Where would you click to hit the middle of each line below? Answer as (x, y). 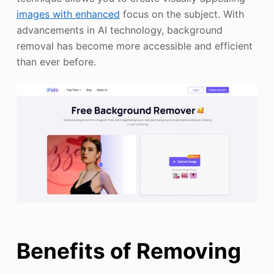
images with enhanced (68, 14)
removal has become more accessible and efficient (134, 46)
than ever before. (56, 62)
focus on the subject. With (182, 14)
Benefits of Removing (128, 251)
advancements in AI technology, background (119, 30)
